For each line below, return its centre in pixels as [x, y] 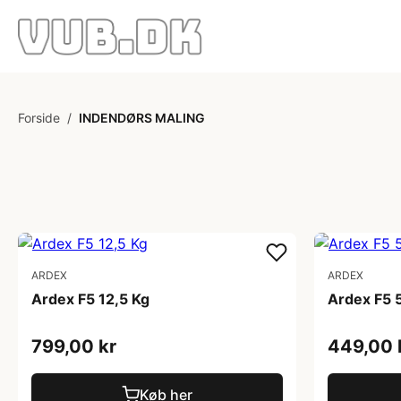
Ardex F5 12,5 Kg [90, 299]
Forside [39, 118]
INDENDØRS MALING [142, 118]
